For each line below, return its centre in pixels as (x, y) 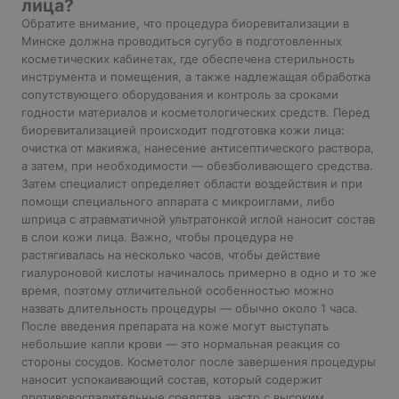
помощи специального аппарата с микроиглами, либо (178, 201)
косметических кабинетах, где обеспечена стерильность (188, 58)
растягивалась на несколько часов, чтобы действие (171, 254)
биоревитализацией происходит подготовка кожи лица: (183, 130)
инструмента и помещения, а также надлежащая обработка (196, 76)
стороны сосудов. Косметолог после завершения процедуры (199, 361)
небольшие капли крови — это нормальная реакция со (181, 343)
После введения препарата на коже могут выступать (175, 326)
